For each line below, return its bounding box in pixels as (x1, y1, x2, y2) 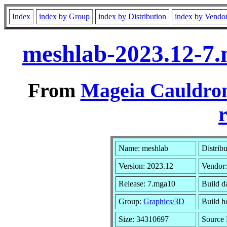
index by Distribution (98, 12, 166, 21)
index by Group (39, 12, 90, 21)
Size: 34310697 (118, 214, 169, 223)
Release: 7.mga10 (118, 179, 175, 188)
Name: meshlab (118, 143, 168, 153)
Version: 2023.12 (118, 161, 173, 170)
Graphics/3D (143, 197, 184, 206)
